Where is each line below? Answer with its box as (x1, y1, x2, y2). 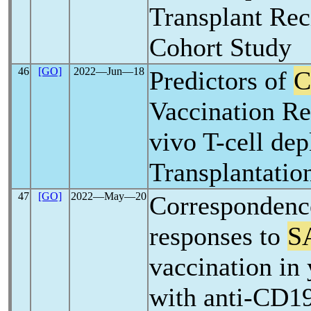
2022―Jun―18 (73, 65, 144, 77)
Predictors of (149, 66, 294, 95)
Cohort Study (149, 33, 292, 62)
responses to (149, 221, 287, 251)
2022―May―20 (71, 190, 146, 202)
